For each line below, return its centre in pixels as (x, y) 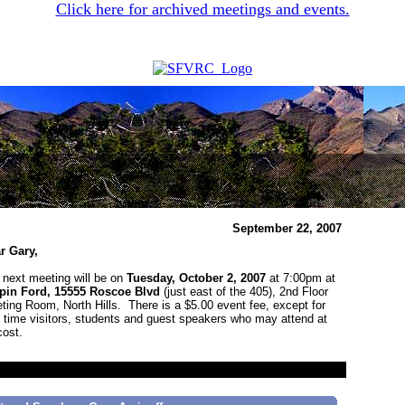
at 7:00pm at (302, 278)
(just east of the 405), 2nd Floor (244, 292)
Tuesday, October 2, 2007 (198, 278)
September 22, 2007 (287, 228)
